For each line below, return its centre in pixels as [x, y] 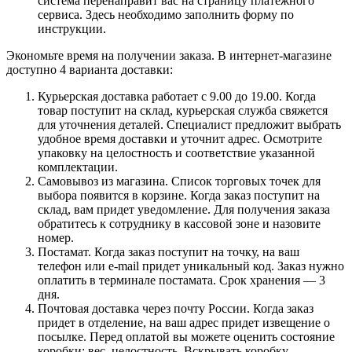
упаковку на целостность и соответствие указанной [176, 152]
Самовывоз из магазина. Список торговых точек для [179, 181]
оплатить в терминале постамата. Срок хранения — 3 [181, 280]
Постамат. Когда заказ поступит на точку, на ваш [169, 251]
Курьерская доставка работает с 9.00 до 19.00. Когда [177, 96]
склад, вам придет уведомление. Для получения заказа [184, 209]
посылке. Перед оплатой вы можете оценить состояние [186, 336]
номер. [56, 237]
